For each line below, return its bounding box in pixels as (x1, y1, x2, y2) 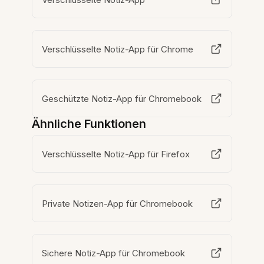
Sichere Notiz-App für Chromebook (42, 247, 186, 259)
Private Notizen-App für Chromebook (42, 197, 194, 209)
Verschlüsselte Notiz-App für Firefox (42, 148, 191, 160)
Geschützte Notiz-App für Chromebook (42, 93, 203, 104)
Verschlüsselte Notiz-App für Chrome (42, 43, 194, 55)
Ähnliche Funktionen (32, 117, 147, 131)
